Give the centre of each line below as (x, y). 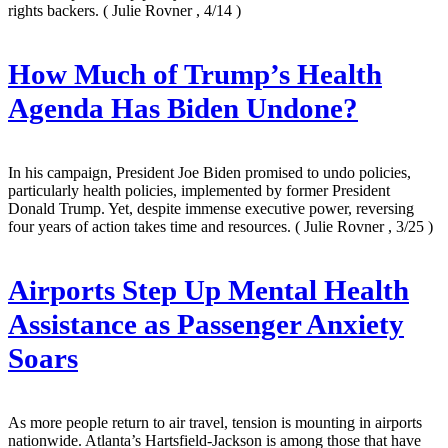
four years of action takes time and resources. (151, 227)
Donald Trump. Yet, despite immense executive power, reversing (211, 209)
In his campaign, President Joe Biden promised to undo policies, (209, 173)
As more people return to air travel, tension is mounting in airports (215, 423)
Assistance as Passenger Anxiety (206, 325)
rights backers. (55, 11)
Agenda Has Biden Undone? (183, 109)
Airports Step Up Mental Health (208, 291)
